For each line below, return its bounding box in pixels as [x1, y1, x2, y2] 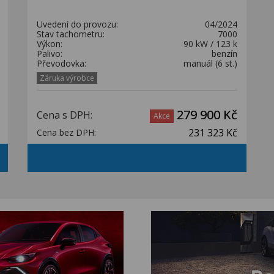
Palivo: [37, 48, 62, 59]
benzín [212, 48, 237, 59]
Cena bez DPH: [37, 127, 96, 138]
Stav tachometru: [37, 28, 105, 40]
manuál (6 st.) [183, 57, 237, 69]
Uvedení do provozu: [37, 18, 118, 30]
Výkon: [37, 38, 62, 50]
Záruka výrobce [40, 73, 94, 83]
